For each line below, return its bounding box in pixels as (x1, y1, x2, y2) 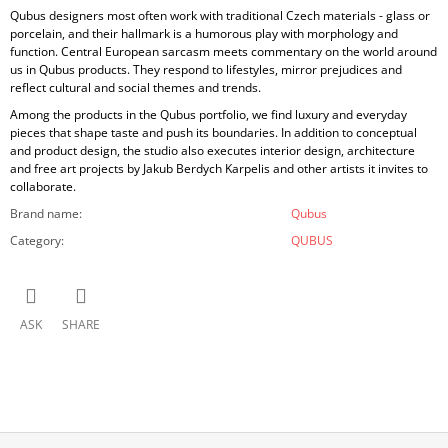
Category (10, 231, 61, 249)
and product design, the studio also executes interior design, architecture (10, 141, 415, 159)
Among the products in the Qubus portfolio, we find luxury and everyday (10, 105, 407, 123)
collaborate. (10, 177, 76, 195)
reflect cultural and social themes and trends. (10, 78, 261, 96)
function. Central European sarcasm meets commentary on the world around (10, 42, 437, 60)
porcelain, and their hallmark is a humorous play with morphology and (10, 24, 398, 42)
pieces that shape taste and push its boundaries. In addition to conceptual (10, 123, 417, 141)
